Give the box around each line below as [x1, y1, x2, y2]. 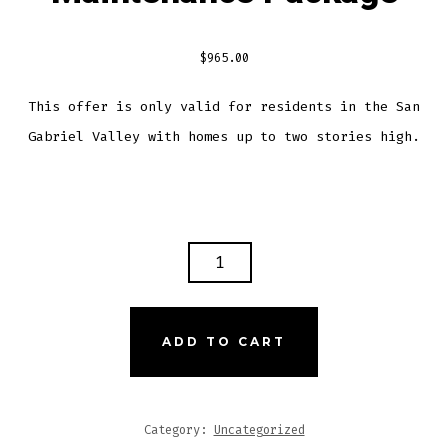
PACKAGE [21, 359, 111, 375]
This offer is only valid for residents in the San [28, 98, 420, 116]
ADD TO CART [162, 333, 286, 349]
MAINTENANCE [21, 331, 159, 347]
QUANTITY [21, 387, 120, 403]
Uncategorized [213, 421, 305, 438]
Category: [143, 421, 214, 438]
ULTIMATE [21, 275, 118, 291]
